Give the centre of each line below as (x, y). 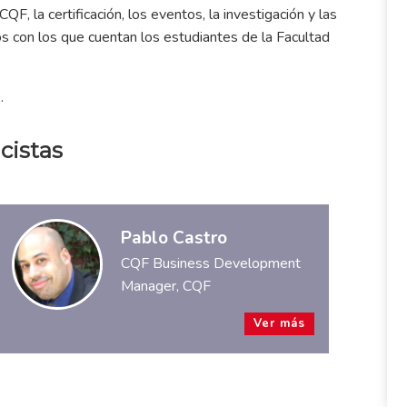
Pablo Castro (174, 238)
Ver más (279, 323)
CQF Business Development (210, 263)
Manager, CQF (165, 286)
